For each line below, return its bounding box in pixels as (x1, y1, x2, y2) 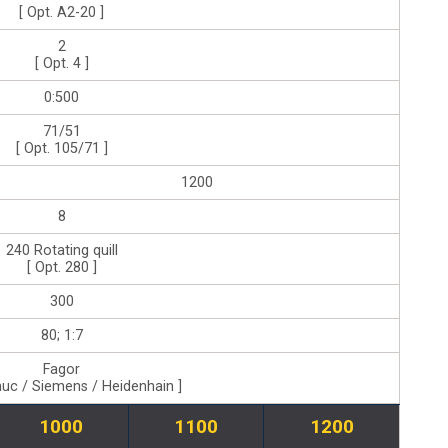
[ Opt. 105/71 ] (15, 139, 108, 157)
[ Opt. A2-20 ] (19, 3, 104, 21)
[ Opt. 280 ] (26, 258, 97, 276)
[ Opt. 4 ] (34, 54, 89, 72)
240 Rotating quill (5, 241, 118, 259)
